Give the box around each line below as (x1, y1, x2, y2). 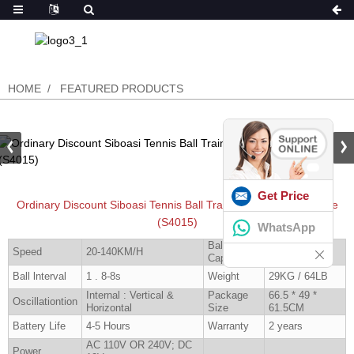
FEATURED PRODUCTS (60, 81, 183, 95)
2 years (269, 319, 303, 332)
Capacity (208, 251, 248, 264)
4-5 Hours (86, 319, 130, 332)
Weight (208, 269, 239, 282)
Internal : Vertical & (86, 288, 174, 301)
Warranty (208, 319, 249, 332)
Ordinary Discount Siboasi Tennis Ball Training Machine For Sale (16, 198, 338, 211)
